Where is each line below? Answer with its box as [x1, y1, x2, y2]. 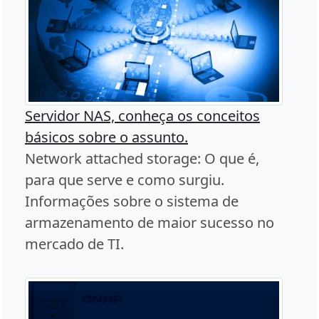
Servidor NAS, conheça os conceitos [25, 105, 260, 125]
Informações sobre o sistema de [25, 191, 239, 211]
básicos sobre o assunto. [25, 127, 188, 147]
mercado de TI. [25, 234, 124, 253]
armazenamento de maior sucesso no [25, 212, 274, 232]
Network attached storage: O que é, [25, 148, 259, 168]
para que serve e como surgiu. [25, 169, 224, 189]
